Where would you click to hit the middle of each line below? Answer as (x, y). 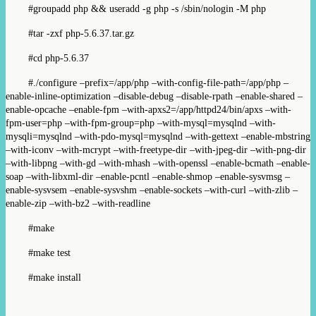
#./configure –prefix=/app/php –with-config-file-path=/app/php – (158, 83)
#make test (49, 253)
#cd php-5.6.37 (59, 58)
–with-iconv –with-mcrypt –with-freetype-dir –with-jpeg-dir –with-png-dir (156, 150)
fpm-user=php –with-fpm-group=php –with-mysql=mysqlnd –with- (141, 123)
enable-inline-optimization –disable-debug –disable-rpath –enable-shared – (154, 96)
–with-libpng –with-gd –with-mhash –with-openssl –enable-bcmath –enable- (158, 163)
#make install (55, 277)
